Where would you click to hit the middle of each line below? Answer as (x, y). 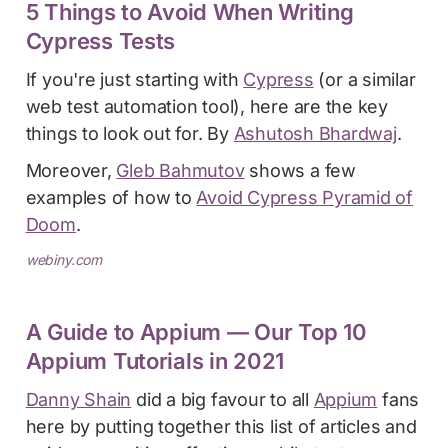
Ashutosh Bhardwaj (315, 133)
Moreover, (71, 170)
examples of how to (111, 197)
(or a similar (364, 79)
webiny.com (64, 259)
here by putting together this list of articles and (221, 426)
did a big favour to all (222, 399)
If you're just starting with (134, 79)
